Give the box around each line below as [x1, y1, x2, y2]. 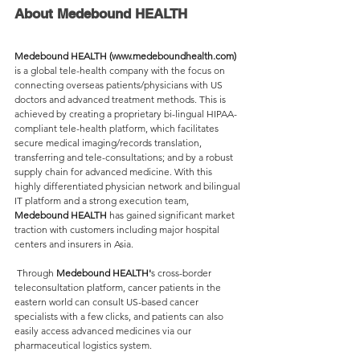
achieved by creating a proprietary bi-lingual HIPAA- [14, 108, 237, 121]
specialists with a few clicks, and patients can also [14, 310, 226, 323]
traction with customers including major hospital [14, 223, 222, 236]
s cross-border [151, 267, 214, 280]
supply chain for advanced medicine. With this [14, 166, 215, 178]
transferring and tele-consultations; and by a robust [14, 151, 235, 164]
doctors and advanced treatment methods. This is [14, 93, 228, 106]
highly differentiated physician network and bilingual [14, 180, 243, 193]
